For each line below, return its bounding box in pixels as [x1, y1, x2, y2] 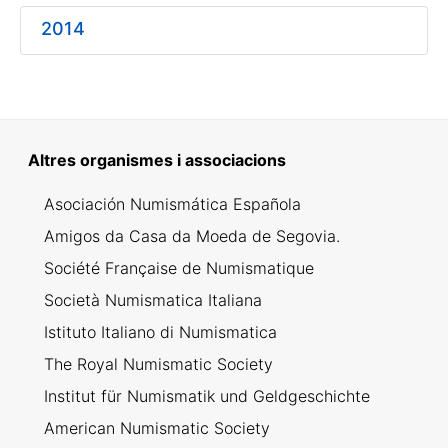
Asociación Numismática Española [44, 194, 301, 214]
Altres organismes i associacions [28, 150, 286, 170]
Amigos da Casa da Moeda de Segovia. [44, 226, 340, 246]
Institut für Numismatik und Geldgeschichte [44, 386, 370, 406]
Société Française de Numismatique [44, 258, 314, 278]
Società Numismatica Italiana [44, 290, 262, 310]
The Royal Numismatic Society [44, 354, 273, 374]
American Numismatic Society [44, 418, 270, 438]
